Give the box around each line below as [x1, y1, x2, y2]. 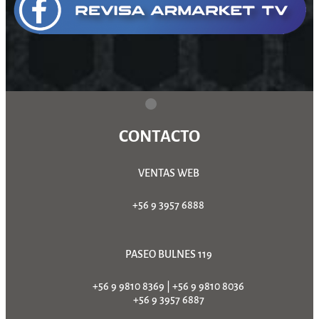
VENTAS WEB [137, 167, 199, 179]
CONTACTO [119, 127, 200, 145]
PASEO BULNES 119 [125, 248, 212, 260]
